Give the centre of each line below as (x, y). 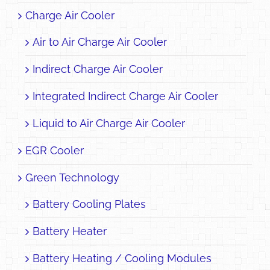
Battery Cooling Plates (89, 204)
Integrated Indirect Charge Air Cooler (125, 96)
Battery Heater (70, 231)
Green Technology (72, 177)
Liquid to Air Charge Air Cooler (109, 123)
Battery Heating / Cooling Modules (122, 258)
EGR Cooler (55, 150)
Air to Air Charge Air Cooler (100, 42)
